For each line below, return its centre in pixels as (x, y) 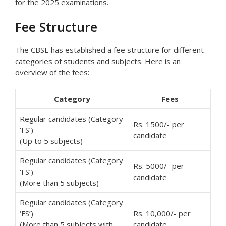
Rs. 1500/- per (159, 124)
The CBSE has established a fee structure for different (109, 50)
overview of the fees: (52, 72)
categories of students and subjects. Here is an (98, 61)
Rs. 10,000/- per (162, 214)
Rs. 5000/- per (159, 166)
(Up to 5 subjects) (51, 141)
